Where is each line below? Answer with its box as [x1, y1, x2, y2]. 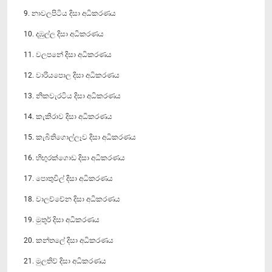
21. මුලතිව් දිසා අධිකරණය [24, 256, 106, 265]
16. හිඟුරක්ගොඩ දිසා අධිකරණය [24, 153, 125, 162]
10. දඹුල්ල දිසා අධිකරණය [24, 29, 104, 38]
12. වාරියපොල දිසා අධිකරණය [24, 70, 120, 80]
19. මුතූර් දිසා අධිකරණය [24, 215, 100, 224]
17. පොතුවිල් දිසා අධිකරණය [24, 174, 113, 183]
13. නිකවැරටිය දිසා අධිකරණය [24, 91, 121, 100]
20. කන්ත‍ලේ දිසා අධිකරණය [24, 236, 114, 245]
